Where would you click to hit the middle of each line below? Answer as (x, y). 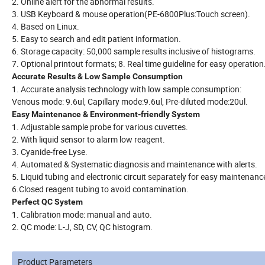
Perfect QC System (47, 202)
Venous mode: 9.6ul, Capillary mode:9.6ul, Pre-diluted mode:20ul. (130, 102)
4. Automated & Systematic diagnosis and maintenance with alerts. (135, 164)
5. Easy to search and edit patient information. (96, 39)
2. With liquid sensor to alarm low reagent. (88, 140)
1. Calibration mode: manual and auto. (82, 215)
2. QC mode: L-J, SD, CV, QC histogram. (82, 227)
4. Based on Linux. (46, 27)
